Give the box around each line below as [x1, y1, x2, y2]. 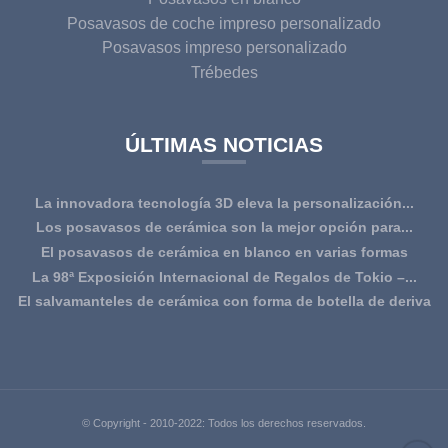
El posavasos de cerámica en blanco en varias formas [40, 244, 408, 261]
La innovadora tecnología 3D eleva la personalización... [34, 194, 414, 211]
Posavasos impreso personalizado [101, 39, 347, 57]
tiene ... [199, 317, 249, 334]
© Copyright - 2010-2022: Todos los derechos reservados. [82, 417, 366, 430]
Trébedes [190, 63, 258, 81]
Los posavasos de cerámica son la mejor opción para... [35, 219, 413, 236]
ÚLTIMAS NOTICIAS [125, 133, 323, 157]
